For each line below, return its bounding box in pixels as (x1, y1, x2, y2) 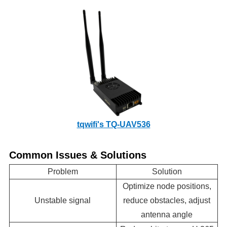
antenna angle (141, 210, 193, 219)
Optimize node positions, (122, 181, 211, 191)
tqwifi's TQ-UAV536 (77, 120, 150, 129)
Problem (47, 167, 78, 176)
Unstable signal (34, 196, 91, 205)
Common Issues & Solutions (9, 149, 146, 161)
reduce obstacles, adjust (123, 196, 211, 205)
